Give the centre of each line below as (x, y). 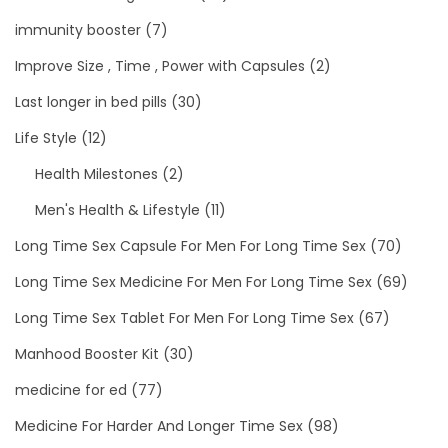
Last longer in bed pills (91, 101)
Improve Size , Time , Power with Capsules (160, 65)
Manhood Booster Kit (87, 353)
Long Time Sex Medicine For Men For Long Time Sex (193, 281)
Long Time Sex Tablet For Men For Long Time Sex (184, 317)
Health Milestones (96, 173)
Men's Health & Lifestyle (117, 209)
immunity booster (78, 29)
